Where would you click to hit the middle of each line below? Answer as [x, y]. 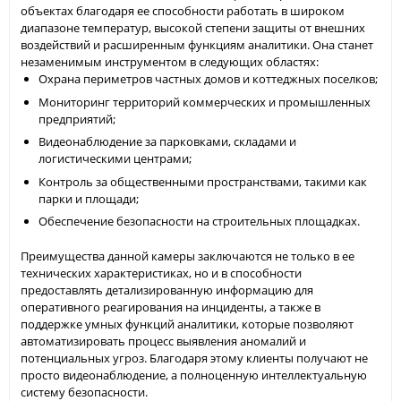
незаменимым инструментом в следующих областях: [170, 62]
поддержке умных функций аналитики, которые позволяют [187, 324]
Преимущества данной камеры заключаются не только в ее [188, 256]
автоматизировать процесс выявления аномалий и [163, 341]
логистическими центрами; [115, 158]
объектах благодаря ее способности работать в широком [183, 11]
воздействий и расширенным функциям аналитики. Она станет [197, 45]
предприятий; [77, 119]
